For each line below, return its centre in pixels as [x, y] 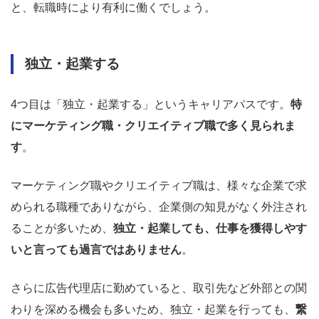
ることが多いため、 [62, 229]
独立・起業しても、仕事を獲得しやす [210, 229]
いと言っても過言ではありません [96, 250]
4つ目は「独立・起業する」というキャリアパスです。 [151, 105]
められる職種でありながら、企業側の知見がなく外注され [159, 207]
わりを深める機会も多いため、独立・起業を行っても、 [153, 310]
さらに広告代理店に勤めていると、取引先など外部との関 [159, 288]
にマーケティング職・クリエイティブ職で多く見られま [153, 126]
